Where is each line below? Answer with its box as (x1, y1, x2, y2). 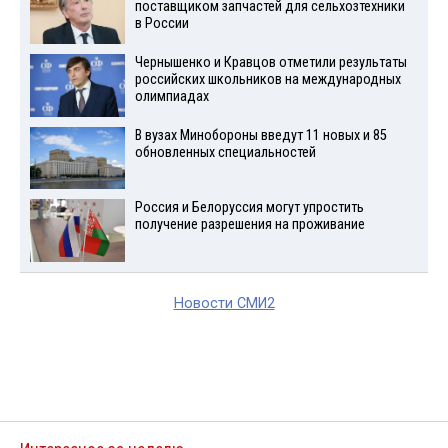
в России (134, 15, 189, 33)
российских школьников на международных (134, 70, 401, 88)
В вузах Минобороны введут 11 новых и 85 (134, 126, 387, 144)
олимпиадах (134, 87, 209, 105)
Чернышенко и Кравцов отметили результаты (134, 53, 407, 71)
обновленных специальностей (134, 143, 316, 161)
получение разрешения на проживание (134, 216, 365, 234)
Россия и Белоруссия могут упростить (134, 199, 364, 217)
